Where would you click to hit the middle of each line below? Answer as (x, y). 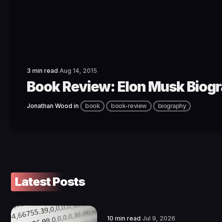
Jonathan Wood (50, 106)
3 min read (43, 71)
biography (172, 106)
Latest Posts (50, 182)
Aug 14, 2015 (78, 71)
